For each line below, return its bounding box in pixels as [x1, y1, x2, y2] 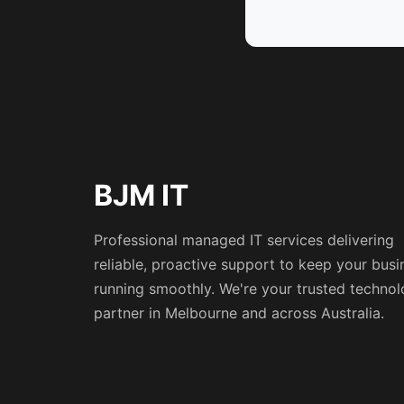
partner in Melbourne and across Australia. [94, 304, 384, 322]
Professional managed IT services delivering [94, 231, 394, 249]
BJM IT [94, 178, 188, 213]
